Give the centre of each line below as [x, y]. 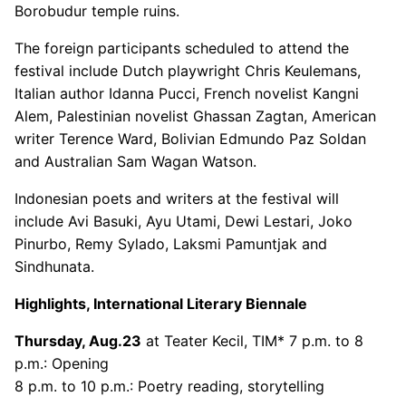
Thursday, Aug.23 [78, 341]
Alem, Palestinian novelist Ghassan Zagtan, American [195, 116]
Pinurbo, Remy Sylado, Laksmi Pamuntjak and [171, 244]
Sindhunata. [54, 266]
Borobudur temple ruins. [97, 11]
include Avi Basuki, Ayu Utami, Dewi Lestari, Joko [184, 221]
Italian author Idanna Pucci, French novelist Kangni [187, 93]
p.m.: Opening [62, 363]
